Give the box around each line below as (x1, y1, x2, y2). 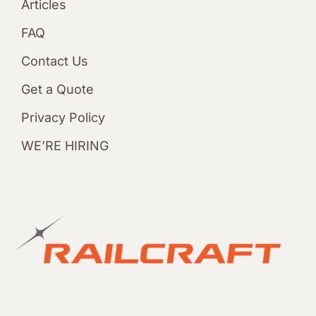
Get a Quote (20, 82, 94, 97)
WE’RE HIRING (20, 138, 109, 154)
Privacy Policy (20, 110, 105, 126)
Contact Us (20, 54, 88, 69)
